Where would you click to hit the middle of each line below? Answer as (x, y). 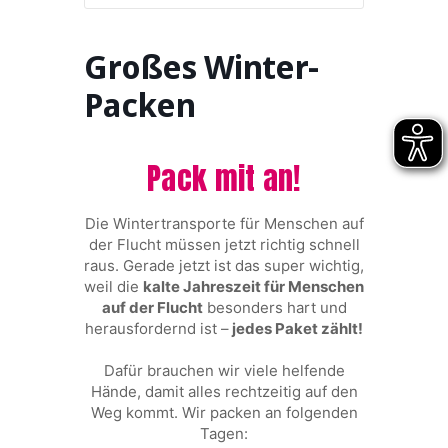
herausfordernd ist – (157, 328)
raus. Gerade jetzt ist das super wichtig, (224, 265)
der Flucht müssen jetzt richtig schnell (224, 244)
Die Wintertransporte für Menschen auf (224, 223)
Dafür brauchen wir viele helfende (224, 370)
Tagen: (224, 433)
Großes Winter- (201, 67)
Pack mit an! (224, 178)
